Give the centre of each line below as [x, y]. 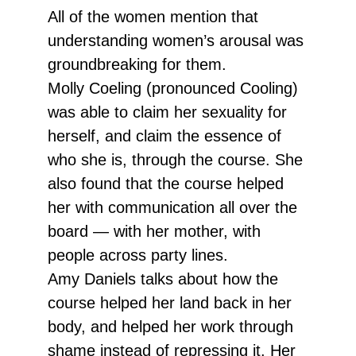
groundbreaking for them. [137, 65]
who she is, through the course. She [175, 160]
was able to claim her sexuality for [167, 112]
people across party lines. [138, 255]
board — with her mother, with [154, 232]
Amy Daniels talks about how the [163, 279]
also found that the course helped [166, 184]
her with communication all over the [172, 208]
